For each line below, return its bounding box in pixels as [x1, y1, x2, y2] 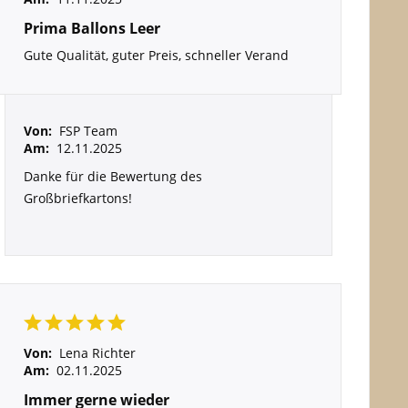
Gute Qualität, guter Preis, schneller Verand [23, 46, 289, 64]
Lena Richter [58, 344, 136, 362]
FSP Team [58, 122, 117, 139]
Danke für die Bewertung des [23, 168, 202, 185]
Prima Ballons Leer [23, 18, 160, 38]
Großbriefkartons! [23, 189, 132, 207]
